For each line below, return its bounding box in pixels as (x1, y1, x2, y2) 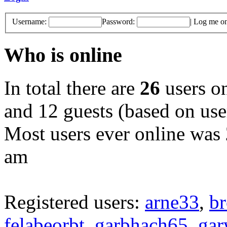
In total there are (4, 77, 140, 99)
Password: (102, 17, 135, 26)
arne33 (145, 191, 199, 213)
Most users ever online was (4, 122, 225, 144)
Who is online (4, 44, 122, 67)
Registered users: (4, 191, 145, 213)
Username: (12, 17, 47, 26)
